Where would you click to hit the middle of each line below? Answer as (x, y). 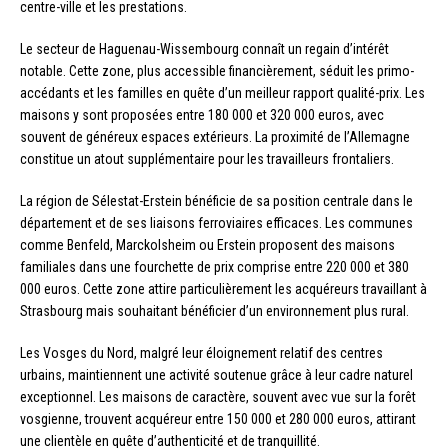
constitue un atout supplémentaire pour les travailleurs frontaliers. (207, 159)
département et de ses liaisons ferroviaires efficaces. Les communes (216, 223)
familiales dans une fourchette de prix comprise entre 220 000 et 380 (214, 267)
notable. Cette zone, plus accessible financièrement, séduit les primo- (217, 71)
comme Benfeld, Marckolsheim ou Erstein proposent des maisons (207, 245)
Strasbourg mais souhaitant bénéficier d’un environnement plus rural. (214, 311)
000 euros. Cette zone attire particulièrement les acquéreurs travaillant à (223, 289)
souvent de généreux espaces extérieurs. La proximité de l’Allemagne (215, 137)
